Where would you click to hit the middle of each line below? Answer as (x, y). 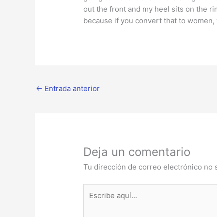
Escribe (96, 189)
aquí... (93, 201)
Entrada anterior (71, 89)
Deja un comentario (137, 152)
